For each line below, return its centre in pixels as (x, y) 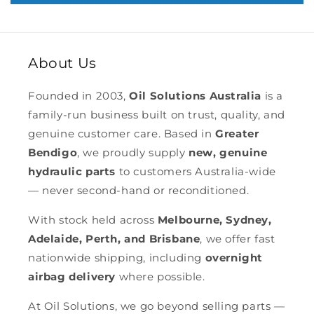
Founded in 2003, (79, 96)
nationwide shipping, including (117, 258)
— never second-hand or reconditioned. (139, 190)
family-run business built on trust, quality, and (157, 115)
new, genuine (228, 152)
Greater (237, 134)
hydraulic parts (72, 171)
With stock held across (93, 220)
